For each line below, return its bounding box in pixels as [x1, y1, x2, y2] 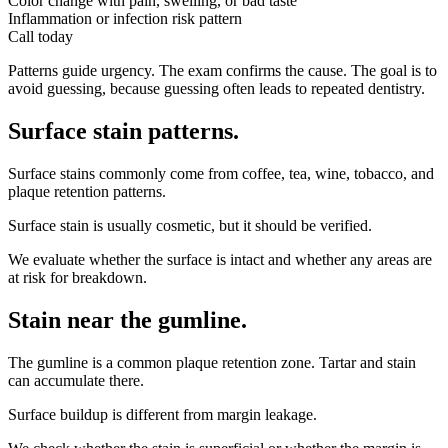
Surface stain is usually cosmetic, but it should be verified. [8, 217, 372, 235]
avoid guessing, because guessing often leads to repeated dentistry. [8, 80, 425, 98]
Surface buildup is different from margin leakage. [8, 406, 317, 424]
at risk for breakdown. [8, 269, 147, 287]
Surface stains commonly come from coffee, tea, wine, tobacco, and [8, 165, 434, 183]
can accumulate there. [8, 372, 144, 390]
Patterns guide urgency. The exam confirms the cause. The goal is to [8, 62, 437, 80]
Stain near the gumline [8, 307, 241, 334]
